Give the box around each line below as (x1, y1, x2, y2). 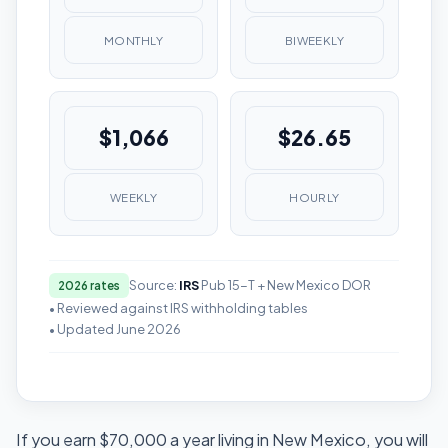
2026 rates (57, 277, 120, 293)
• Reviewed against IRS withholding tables (49, 300, 308, 317)
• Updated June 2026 (49, 321, 181, 338)
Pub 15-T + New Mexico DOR (198, 276, 371, 293)
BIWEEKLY (284, 32, 345, 48)
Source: (128, 276, 179, 293)
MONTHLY (103, 32, 164, 48)
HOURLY (289, 189, 340, 205)
